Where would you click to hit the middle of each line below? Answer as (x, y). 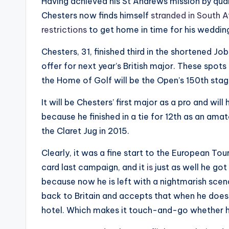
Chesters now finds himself (96, 15)
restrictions (64, 30)
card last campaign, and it (94, 167)
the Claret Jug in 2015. (86, 131)
